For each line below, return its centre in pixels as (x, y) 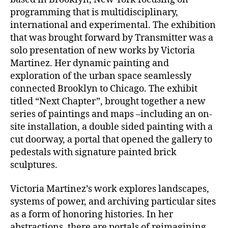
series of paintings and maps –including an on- (111, 114)
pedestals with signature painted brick (93, 152)
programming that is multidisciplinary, (94, 12)
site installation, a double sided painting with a (111, 127)
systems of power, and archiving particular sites (113, 202)
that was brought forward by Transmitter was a (112, 38)
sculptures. (38, 165)
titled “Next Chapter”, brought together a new (108, 101)
